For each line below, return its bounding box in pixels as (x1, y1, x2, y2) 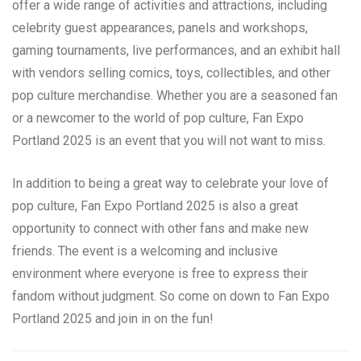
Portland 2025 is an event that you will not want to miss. (12, 132, 326, 148)
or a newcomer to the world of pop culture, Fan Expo (12, 110, 304, 126)
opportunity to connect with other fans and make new (12, 220, 309, 236)
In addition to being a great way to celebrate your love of (12, 175, 329, 191)
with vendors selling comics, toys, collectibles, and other (12, 64, 330, 81)
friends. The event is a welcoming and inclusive (12, 243, 278, 259)
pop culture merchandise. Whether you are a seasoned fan (12, 87, 338, 103)
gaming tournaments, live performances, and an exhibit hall (12, 42, 340, 58)
